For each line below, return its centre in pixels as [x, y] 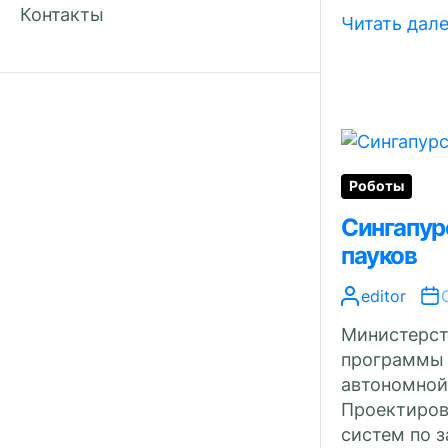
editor [383, 296]
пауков [379, 255]
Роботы [376, 186]
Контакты [62, 14]
